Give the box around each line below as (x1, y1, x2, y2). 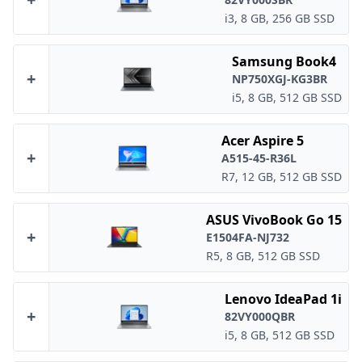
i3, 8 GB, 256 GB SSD (225, 11, 335, 26)
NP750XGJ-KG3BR (232, 71, 327, 86)
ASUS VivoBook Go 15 (206, 211, 342, 229)
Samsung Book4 (232, 53, 336, 70)
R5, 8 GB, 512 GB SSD (206, 248, 320, 263)
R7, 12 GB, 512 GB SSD (221, 169, 342, 184)
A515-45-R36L (221, 150, 297, 166)
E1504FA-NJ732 (206, 229, 289, 245)
